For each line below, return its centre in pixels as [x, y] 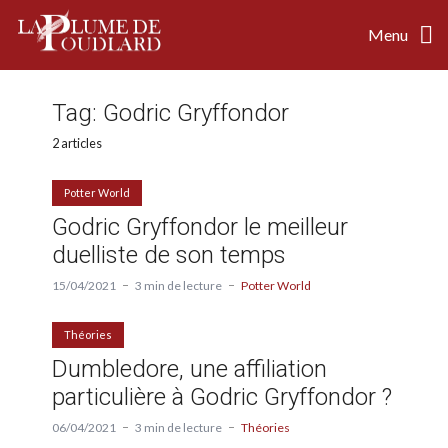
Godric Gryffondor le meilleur [200, 226]
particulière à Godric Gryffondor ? [222, 396]
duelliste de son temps [169, 254]
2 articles [77, 142]
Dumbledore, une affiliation [189, 368]
